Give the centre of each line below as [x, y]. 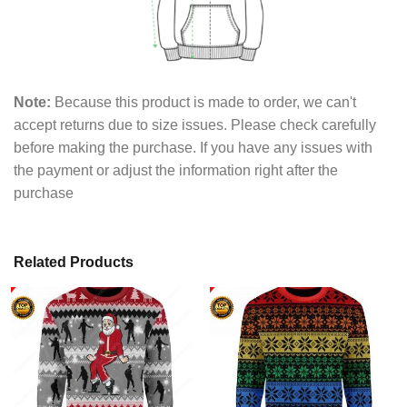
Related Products [74, 262]
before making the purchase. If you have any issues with [193, 148]
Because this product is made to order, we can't [203, 103]
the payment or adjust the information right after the [176, 171]
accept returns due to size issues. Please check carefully [195, 125]
